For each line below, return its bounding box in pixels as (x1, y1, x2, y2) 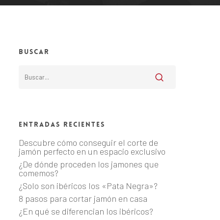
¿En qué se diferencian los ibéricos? (18, 206, 153, 217)
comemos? (18, 167, 58, 179)
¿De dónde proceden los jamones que (18, 159, 159, 170)
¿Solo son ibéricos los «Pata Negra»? (18, 180, 158, 192)
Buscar (18, 47, 50, 56)
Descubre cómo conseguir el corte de (18, 137, 158, 148)
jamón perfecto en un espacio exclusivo (18, 146, 165, 157)
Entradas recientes (18, 120, 105, 129)
